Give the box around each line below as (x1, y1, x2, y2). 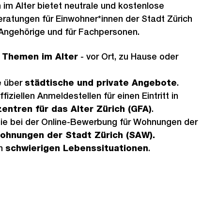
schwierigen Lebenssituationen (5, 143, 148, 153)
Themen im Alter (1, 51, 78, 62)
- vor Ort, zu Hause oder (77, 51, 178, 62)
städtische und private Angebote (24, 77, 177, 88)
